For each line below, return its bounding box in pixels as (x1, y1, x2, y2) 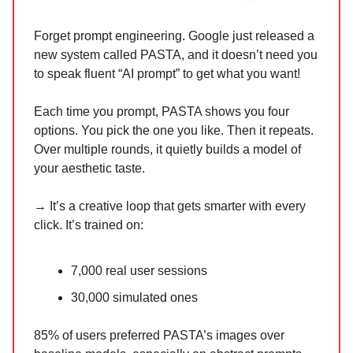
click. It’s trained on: (34, 218, 143, 232)
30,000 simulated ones (71, 291, 198, 305)
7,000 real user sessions (71, 264, 207, 278)
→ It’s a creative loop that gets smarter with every (34, 199, 306, 214)
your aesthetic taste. (34, 162, 145, 176)
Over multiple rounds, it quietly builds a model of (34, 143, 301, 157)
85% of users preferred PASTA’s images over (34, 329, 284, 343)
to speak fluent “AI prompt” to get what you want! (34, 67, 300, 81)
